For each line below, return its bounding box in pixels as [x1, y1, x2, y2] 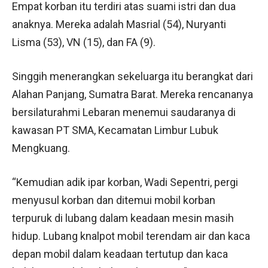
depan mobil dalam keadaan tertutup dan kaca [12, 247, 228, 260]
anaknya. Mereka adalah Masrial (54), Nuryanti [12, 17, 226, 31]
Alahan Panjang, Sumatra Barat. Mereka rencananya [12, 87, 253, 100]
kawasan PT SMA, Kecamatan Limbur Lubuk [12, 123, 218, 136]
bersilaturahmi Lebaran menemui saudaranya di [12, 105, 236, 118]
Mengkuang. [12, 141, 70, 154]
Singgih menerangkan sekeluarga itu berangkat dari [12, 69, 253, 83]
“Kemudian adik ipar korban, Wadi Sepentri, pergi [12, 175, 238, 188]
